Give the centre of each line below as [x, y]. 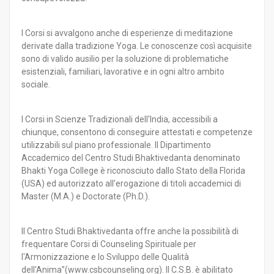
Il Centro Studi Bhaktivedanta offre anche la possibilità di [130, 231]
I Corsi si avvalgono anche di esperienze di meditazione [127, 33]
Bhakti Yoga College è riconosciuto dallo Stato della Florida [133, 170]
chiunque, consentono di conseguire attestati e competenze [137, 132]
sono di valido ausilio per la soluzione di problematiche [125, 58]
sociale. [36, 84]
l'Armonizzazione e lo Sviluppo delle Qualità [105, 257]
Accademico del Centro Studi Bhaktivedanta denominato [131, 157]
